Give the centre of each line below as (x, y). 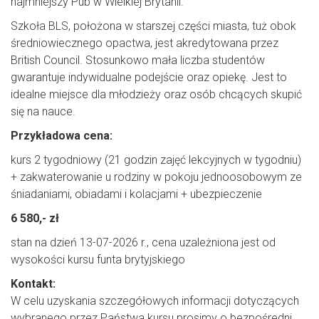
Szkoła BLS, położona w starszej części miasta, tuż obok (153, 26)
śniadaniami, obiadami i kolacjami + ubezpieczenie (136, 194)
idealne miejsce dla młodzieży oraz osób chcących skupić (156, 94)
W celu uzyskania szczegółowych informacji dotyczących (155, 300)
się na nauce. (43, 111)
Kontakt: (33, 283)
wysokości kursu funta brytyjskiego (98, 259)
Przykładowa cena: (62, 135)
